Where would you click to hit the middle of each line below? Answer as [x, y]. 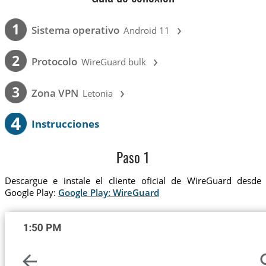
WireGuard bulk [114, 61]
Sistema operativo [75, 30]
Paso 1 [133, 159]
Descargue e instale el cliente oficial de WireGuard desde [133, 181]
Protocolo [54, 61]
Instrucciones [65, 123]
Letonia [98, 93]
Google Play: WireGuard [108, 193]
